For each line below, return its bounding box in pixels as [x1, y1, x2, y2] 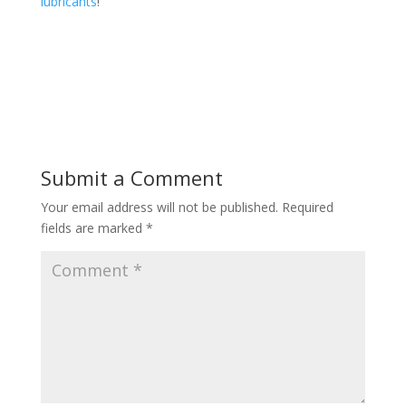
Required [281, 198, 333, 216]
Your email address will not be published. [40, 198, 278, 216]
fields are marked [40, 218, 146, 237]
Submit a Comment [40, 163, 223, 191]
